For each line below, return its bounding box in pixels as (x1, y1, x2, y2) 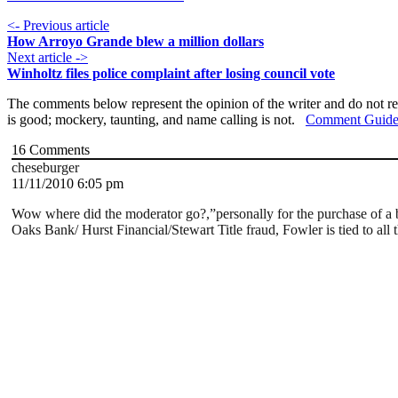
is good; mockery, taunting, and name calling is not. (7, 112, 306, 128)
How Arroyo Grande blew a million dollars (7, 34, 264, 50)
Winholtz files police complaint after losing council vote (7, 66, 335, 82)
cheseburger (12, 160, 79, 176)
